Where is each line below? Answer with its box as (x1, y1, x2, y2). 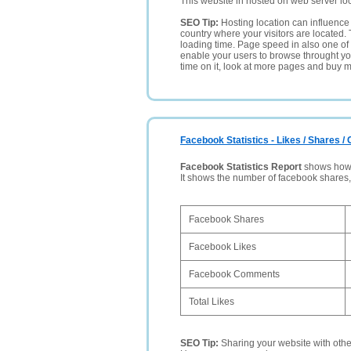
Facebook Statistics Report (180, 161, 302, 172)
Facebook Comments (189, 269, 280, 280)
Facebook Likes (189, 241, 256, 252)
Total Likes (189, 296, 234, 307)
